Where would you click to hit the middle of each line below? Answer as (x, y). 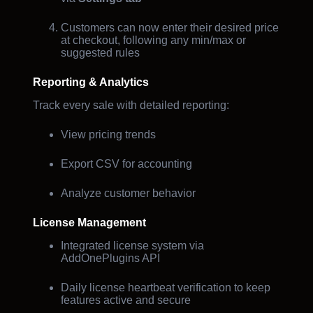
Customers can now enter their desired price (169, 28)
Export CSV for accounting (126, 164)
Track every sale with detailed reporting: (131, 105)
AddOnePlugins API (110, 258)
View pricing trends (108, 135)
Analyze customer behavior (128, 194)
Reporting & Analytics (90, 82)
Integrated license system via (132, 245)
